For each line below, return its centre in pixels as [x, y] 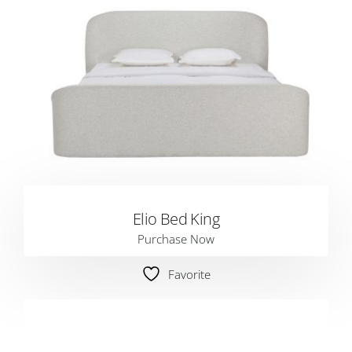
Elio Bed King [176, 219]
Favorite [189, 274]
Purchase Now [176, 239]
